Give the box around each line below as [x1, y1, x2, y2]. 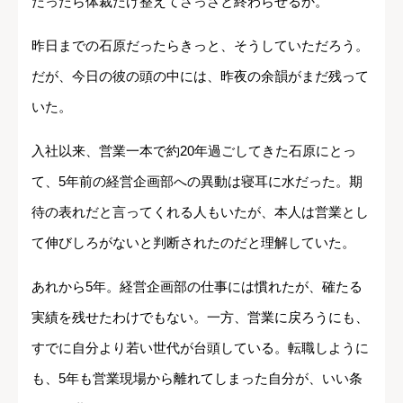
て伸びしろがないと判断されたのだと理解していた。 [31, 235, 355, 251]
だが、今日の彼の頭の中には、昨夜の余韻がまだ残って [31, 68, 369, 85]
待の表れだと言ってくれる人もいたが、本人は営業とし [31, 204, 369, 220]
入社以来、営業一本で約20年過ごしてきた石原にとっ [31, 143, 356, 159]
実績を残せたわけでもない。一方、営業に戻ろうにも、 [31, 309, 369, 326]
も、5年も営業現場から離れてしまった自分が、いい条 [31, 371, 363, 387]
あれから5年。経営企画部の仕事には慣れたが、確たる [31, 279, 363, 295]
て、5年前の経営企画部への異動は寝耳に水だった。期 [31, 174, 363, 190]
